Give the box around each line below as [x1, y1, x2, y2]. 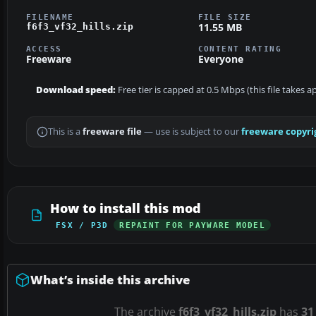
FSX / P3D [56, 221, 109, 230]
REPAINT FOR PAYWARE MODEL [119, 221, 265, 230]
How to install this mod [50, 200, 201, 217]
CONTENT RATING [197, 44, 282, 54]
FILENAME [26, 12, 74, 21]
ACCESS [26, 44, 62, 54]
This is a [48, 126, 83, 138]
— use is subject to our [142, 126, 241, 138]
